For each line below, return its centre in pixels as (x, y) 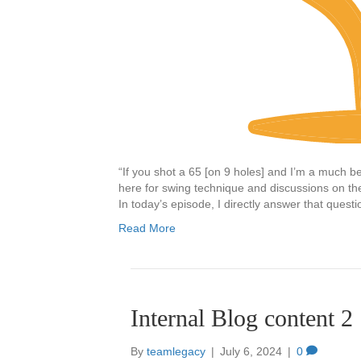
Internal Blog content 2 (242, 318)
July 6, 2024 (251, 351)
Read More (147, 228)
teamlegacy (176, 351)
